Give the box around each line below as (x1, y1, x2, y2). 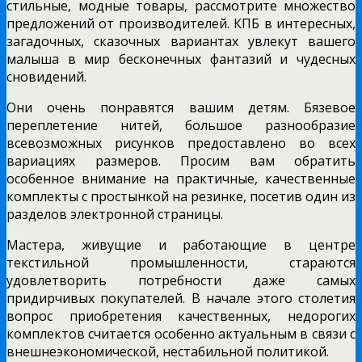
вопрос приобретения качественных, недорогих (6, 306, 356, 325)
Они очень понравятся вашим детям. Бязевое (6, 98, 356, 116)
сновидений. (6, 67, 86, 86)
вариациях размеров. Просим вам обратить (6, 151, 356, 170)
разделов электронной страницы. (6, 204, 223, 223)
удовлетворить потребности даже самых (6, 271, 356, 289)
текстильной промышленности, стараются (6, 253, 356, 271)
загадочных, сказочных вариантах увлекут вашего (6, 32, 356, 50)
